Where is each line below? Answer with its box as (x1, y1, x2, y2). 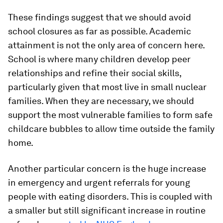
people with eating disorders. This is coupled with (8, 191, 213, 202)
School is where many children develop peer (8, 54, 191, 64)
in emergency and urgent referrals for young (8, 177, 190, 188)
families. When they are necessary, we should (8, 96, 194, 106)
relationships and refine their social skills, (8, 68, 181, 78)
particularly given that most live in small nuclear (8, 82, 207, 92)
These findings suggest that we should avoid (8, 12, 191, 22)
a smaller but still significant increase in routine (8, 205, 206, 216)
